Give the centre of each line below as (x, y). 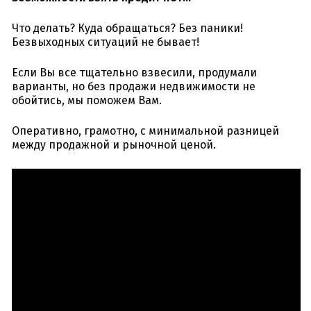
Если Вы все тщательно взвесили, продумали (134, 73)
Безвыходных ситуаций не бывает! (106, 42)
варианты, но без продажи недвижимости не (134, 87)
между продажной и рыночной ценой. (114, 145)
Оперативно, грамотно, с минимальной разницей (145, 131)
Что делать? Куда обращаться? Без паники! (127, 28)
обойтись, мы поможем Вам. (87, 101)
